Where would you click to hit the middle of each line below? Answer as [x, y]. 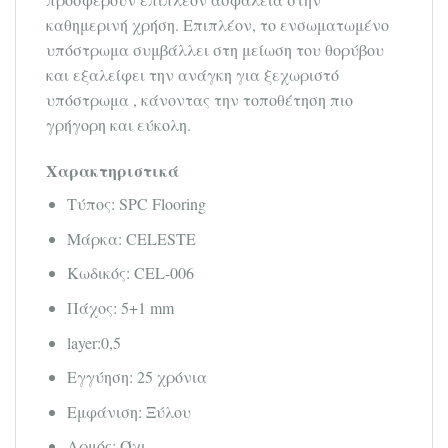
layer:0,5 [93, 342]
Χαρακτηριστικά [112, 171]
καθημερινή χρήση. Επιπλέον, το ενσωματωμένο [217, 25]
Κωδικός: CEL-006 [130, 273]
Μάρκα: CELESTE [131, 238]
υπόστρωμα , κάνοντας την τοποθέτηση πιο [199, 100]
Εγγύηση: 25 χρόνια [136, 377]
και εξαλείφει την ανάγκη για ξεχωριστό [192, 75]
